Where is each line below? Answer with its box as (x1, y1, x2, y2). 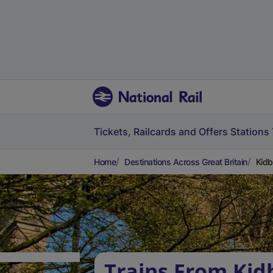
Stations (230, 126, 269, 138)
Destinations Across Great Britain (124, 157, 247, 167)
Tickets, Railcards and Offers (94, 126, 228, 138)
